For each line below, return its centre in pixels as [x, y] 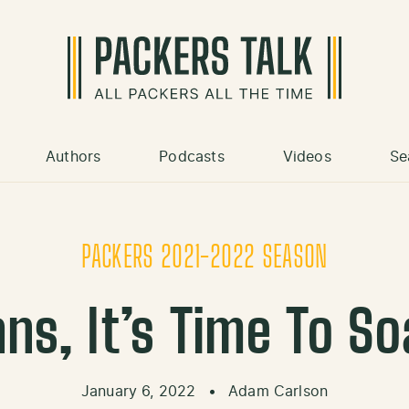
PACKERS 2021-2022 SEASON [204, 259]
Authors [73, 157]
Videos [307, 157]
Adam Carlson [278, 392]
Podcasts [192, 157]
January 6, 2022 [141, 392]
